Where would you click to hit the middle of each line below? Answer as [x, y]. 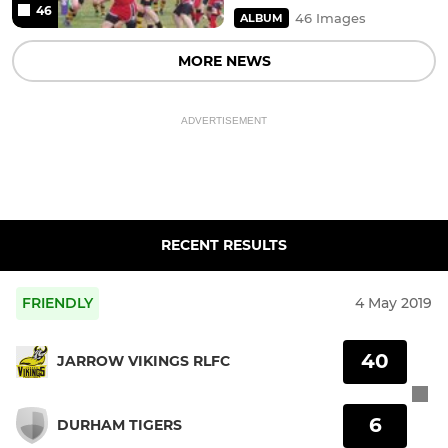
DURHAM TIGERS [119, 425]
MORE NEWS [224, 60]
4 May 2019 [393, 302]
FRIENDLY [57, 302]
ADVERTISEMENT [224, 120]
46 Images [330, 17]
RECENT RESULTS [224, 244]
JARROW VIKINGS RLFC [143, 361]
